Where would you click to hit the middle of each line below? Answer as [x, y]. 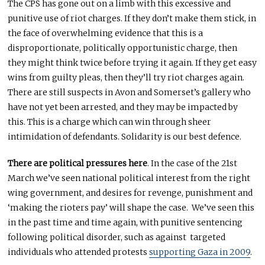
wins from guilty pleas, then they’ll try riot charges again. [127, 77]
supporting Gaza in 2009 [200, 252]
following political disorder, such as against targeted [117, 237]
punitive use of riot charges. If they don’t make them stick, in [132, 18]
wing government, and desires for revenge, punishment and [130, 193]
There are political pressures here [78, 163]
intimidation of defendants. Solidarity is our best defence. [125, 136]
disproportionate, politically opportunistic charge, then [123, 48]
